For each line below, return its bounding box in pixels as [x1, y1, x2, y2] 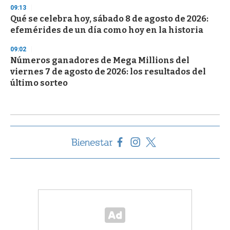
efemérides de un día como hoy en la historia [10, 25, 203, 35]
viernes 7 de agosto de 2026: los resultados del [10, 66, 206, 76]
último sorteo [10, 78, 68, 88]
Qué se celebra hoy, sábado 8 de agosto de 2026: [10, 13, 208, 24]
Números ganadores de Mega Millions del [10, 55, 189, 65]
